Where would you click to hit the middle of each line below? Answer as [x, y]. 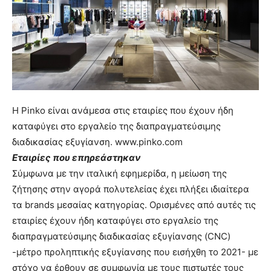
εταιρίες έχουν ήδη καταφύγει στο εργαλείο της [115, 221]
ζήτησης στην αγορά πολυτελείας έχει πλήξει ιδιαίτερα [131, 189]
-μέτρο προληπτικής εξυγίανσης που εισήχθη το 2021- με [135, 252]
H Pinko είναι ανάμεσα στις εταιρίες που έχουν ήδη [123, 111]
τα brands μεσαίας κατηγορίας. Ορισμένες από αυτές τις [134, 205]
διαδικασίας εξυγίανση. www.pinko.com [97, 142]
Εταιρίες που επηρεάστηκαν [77, 158]
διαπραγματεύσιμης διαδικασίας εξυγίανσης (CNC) [121, 237]
